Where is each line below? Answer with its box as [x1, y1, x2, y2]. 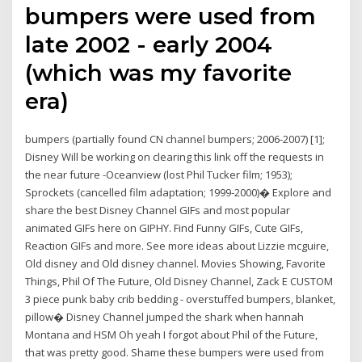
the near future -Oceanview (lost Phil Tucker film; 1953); [25, 167, 293, 183]
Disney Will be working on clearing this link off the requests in [25, 149, 325, 165]
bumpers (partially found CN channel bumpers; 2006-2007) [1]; [25, 132, 326, 147]
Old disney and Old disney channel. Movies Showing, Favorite [25, 256, 326, 271]
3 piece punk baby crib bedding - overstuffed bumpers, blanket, [25, 292, 336, 307]
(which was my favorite [25, 59, 293, 87]
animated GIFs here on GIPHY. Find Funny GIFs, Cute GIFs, [25, 221, 304, 236]
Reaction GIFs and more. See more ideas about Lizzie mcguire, [25, 238, 330, 254]
